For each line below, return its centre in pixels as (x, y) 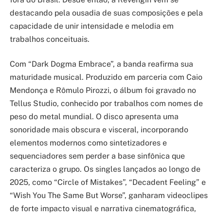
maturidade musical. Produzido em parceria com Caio (106, 77)
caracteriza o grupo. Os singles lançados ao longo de (105, 169)
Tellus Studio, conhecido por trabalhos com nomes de (106, 104)
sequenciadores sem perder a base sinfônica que (97, 156)
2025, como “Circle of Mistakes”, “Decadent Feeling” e (108, 182)
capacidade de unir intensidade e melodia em (92, 26)
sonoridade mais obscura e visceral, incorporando (99, 130)
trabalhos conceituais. (50, 39)
